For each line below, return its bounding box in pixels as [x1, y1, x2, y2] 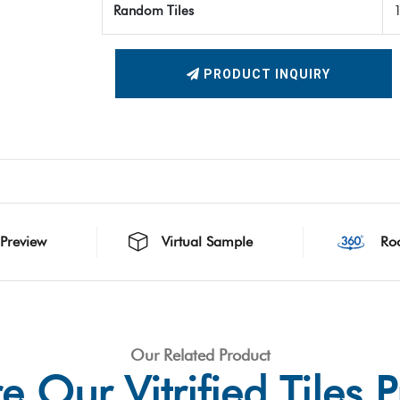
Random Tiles [113, 3, 194, 19]
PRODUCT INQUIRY [199, 66, 330, 81]
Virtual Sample [161, 233, 253, 250]
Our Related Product [129, 346, 271, 364]
